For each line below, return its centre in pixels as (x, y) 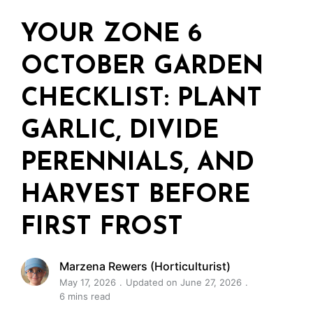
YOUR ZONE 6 (111, 35)
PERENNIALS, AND (138, 163)
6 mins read (85, 296)
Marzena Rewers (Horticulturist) (145, 266)
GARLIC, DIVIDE (120, 131)
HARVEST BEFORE (136, 196)
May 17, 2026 (88, 282)
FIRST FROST (102, 228)
